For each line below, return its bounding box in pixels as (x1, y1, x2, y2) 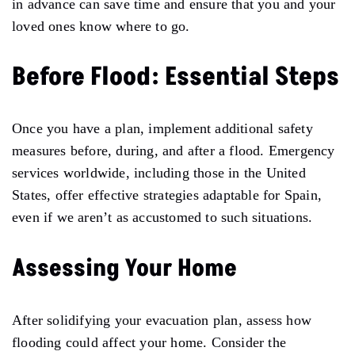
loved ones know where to (12, 17, 171, 34)
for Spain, (258, 186, 323, 203)
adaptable (203, 186, 259, 203)
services (12, 164, 63, 181)
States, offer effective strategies (12, 186, 203, 203)
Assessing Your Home (12, 251, 237, 285)
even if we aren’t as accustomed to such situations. (12, 208, 313, 225)
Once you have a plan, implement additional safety (12, 120, 313, 136)
